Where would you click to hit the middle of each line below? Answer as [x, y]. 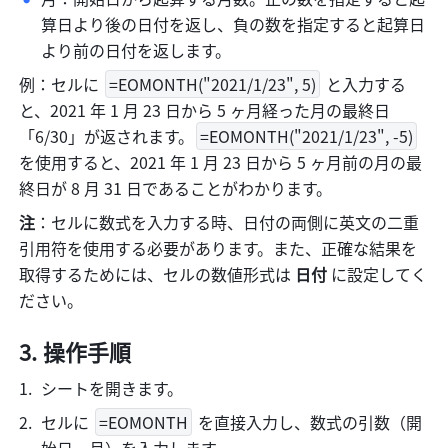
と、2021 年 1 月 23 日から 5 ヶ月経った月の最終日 [205, 110]
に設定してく [379, 274]
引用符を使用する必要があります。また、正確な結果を [218, 248]
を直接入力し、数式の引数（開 [308, 422]
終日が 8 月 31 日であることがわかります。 [176, 188]
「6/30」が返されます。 [107, 136]
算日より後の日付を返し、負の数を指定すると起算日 [233, 24]
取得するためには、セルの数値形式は [157, 274]
